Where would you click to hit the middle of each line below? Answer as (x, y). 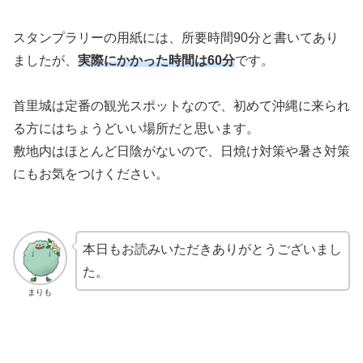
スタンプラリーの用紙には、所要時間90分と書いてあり (176, 37)
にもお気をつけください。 (91, 173)
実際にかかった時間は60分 (156, 60)
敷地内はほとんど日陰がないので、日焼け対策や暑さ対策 (181, 151)
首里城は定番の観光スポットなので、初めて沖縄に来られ (181, 105)
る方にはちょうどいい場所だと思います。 (136, 128)
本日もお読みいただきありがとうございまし (212, 249)
